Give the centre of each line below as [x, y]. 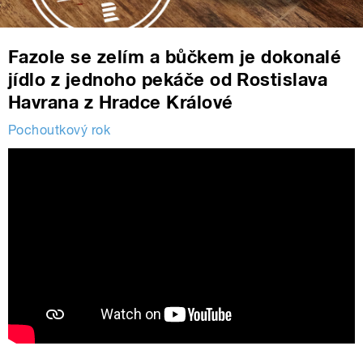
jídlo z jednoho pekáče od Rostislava [168, 80]
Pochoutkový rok [60, 130]
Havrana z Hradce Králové [121, 102]
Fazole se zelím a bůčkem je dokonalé [175, 57]
